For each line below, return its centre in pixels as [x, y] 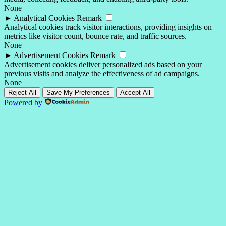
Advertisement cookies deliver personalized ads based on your [103, 64]
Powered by [23, 102]
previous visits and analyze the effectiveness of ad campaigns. [102, 73]
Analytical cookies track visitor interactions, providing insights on [108, 27]
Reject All [22, 92]
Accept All [135, 92]
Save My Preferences [78, 92]
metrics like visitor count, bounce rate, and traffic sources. [95, 36]
